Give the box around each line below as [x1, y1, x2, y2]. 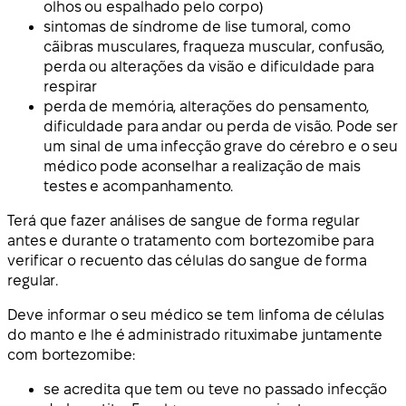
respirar [43, 78, 98, 94]
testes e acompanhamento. [43, 178, 233, 194]
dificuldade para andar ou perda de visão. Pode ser [43, 118, 398, 134]
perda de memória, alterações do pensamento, [43, 98, 369, 114]
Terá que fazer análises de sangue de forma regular [7, 212, 360, 228]
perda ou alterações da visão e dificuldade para [43, 58, 375, 74]
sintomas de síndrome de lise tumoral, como [43, 18, 351, 34]
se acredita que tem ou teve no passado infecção [43, 381, 388, 397]
